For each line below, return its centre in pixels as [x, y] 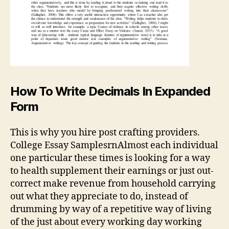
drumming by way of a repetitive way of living [111, 209]
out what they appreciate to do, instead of [99, 196]
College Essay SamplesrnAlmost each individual [114, 145]
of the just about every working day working [106, 222]
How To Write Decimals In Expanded [110, 91]
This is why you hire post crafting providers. [105, 132]
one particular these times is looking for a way [110, 158]
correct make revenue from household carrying [113, 184]
